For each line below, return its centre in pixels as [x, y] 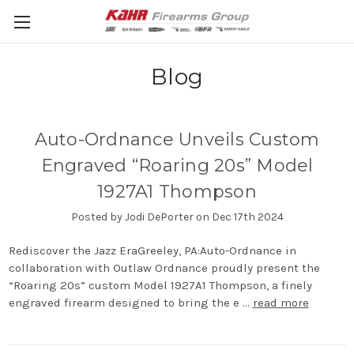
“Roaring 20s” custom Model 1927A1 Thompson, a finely [160, 285]
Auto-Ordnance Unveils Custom [177, 139]
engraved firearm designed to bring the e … [130, 302]
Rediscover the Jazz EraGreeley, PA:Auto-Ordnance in [152, 250]
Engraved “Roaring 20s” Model [177, 166]
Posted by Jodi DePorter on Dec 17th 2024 [177, 217]
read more [281, 302]
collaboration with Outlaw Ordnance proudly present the [164, 267]
